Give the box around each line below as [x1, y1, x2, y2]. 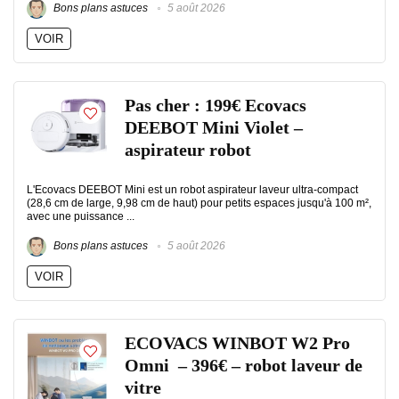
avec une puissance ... [27, 210, 134, 223]
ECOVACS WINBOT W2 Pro [125, 334, 350, 353]
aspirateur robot [125, 141, 251, 159]
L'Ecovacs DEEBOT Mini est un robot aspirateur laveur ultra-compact [27, 183, 358, 196]
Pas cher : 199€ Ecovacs [125, 96, 306, 115]
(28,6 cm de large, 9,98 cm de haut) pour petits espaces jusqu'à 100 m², [27, 197, 371, 209]
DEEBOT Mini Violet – [125, 118, 303, 137]
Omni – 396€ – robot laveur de [125, 356, 362, 375]
